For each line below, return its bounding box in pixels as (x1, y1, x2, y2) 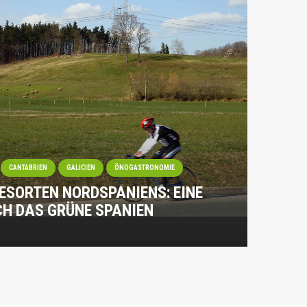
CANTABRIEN (8, 163, 47, 171)
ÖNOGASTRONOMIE (114, 163, 175, 171)
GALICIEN (66, 163, 95, 171)
